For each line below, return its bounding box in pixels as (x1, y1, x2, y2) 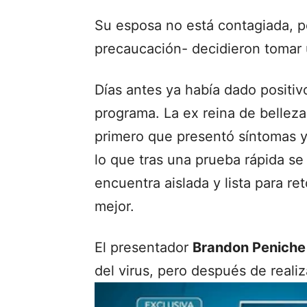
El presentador (95, 238, 193, 256)
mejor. (95, 197, 134, 214)
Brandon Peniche (193, 238, 306, 256)
